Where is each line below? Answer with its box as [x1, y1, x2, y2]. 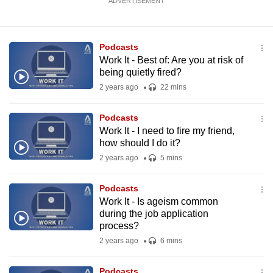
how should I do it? [99, 138, 180, 148]
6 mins [158, 236, 182, 245]
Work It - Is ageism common [99, 196, 218, 207]
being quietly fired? [99, 67, 182, 77]
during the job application [99, 208, 208, 219]
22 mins [158, 83, 186, 91]
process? [99, 221, 139, 231]
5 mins [158, 154, 182, 162]
